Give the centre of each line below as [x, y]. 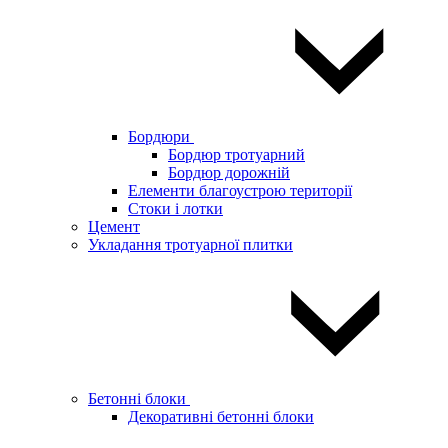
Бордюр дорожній [229, 172]
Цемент [114, 226]
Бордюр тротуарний [236, 154]
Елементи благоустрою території [240, 190]
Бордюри [161, 136]
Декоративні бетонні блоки [221, 416]
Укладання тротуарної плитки [190, 244]
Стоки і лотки [175, 208]
